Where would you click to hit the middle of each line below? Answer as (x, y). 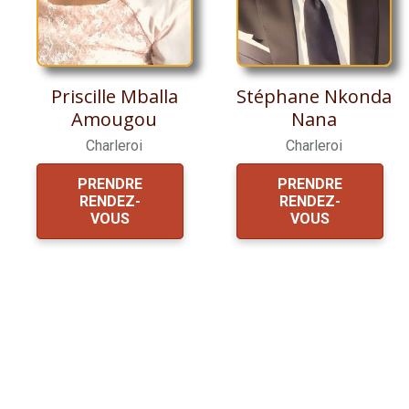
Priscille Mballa (114, 97)
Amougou (115, 120)
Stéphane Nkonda (314, 97)
